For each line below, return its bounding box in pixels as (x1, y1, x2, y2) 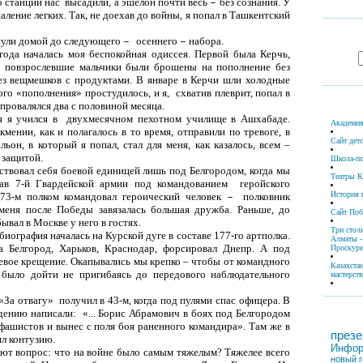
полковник (243, 190, 291, 203)
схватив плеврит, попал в (175, 86, 290, 99)
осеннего (136, 34, 181, 47)
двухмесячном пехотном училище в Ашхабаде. (66, 112, 291, 125)
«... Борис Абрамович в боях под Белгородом (82, 306, 291, 319)
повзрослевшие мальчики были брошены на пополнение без (4, 60, 291, 73)
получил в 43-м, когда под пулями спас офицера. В (58, 293, 291, 306)
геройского (240, 177, 291, 190)
